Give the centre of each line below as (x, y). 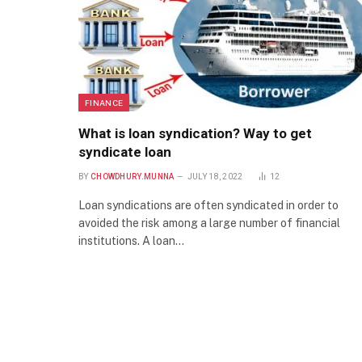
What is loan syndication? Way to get (195, 134)
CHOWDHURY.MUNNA (132, 177)
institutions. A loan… (131, 241)
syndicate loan (125, 152)
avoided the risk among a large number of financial (209, 223)
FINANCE (104, 103)
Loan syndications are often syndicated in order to (208, 206)
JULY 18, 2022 (215, 177)
